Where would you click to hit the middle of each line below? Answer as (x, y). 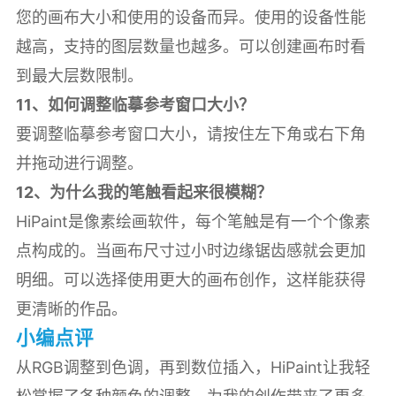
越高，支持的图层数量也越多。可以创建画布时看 (190, 46)
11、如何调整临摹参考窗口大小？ (135, 104)
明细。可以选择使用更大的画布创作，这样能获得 (190, 279)
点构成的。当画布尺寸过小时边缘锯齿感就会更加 (190, 250)
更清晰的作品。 (71, 308)
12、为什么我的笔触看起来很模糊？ (144, 192)
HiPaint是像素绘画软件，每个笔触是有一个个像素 (193, 221)
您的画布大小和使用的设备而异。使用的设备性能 (190, 17)
